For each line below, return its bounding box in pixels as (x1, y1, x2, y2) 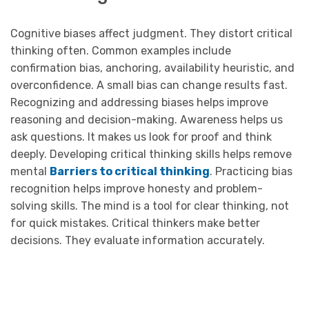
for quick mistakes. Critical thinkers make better (10, 216, 260, 230)
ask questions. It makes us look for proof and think (10, 130, 272, 143)
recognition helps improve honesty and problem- (10, 181, 263, 195)
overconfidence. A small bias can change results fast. (10, 78, 288, 92)
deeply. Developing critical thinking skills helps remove (10, 147, 292, 161)
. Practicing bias (210, 164, 292, 178)
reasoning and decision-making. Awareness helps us (10, 112, 283, 126)
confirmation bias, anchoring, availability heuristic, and (10, 61, 295, 74)
